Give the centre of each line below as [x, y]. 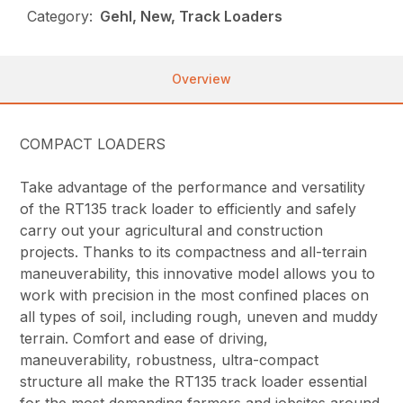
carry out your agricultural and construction [172, 231]
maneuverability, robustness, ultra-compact [170, 360]
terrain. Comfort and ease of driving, [144, 339]
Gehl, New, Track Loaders [192, 17]
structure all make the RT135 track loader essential [194, 382]
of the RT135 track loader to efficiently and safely [188, 209]
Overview [201, 79]
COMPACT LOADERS [93, 144]
